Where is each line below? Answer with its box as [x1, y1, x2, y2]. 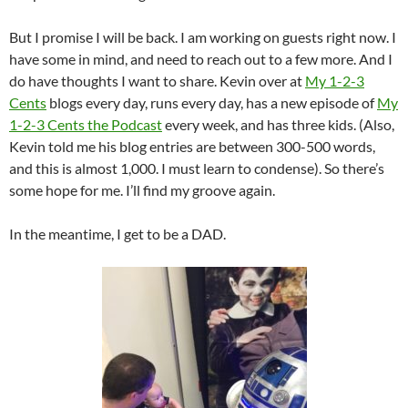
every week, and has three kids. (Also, [162, 116, 394, 134]
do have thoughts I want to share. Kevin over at [9, 72, 305, 90]
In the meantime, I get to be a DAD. [9, 225, 226, 243]
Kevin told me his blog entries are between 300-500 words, [9, 138, 375, 156]
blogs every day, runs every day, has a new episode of [46, 94, 377, 112]
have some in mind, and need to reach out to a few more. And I [9, 50, 393, 68]
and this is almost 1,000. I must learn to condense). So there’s [9, 159, 384, 178]
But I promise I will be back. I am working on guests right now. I [9, 28, 396, 46]
